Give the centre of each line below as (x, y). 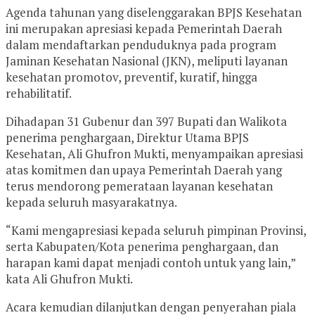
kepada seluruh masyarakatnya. (91, 202)
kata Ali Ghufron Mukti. (69, 278)
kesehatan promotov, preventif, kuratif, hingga (131, 77)
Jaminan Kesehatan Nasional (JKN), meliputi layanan (147, 60)
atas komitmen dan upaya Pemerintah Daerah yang (144, 169)
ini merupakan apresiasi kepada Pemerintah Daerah (144, 28)
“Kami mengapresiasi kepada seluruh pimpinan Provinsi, (156, 230)
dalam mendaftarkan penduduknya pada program (141, 44)
